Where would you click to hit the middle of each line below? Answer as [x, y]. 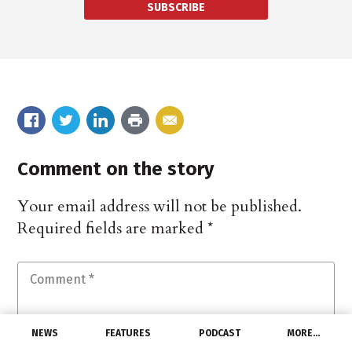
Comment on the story [116, 169]
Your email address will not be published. [160, 206]
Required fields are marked [113, 228]
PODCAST [219, 333]
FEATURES [128, 333]
